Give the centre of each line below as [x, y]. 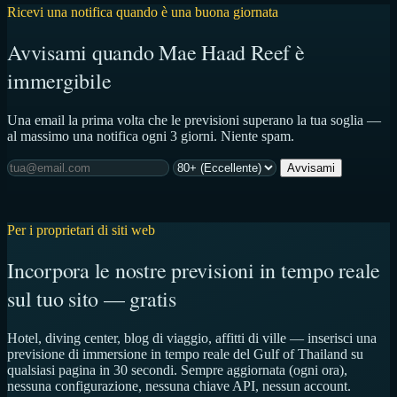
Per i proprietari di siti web [81, 230]
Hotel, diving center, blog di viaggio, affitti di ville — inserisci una [192, 339]
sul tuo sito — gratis [92, 299]
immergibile [59, 81]
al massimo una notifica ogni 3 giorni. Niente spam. [151, 136]
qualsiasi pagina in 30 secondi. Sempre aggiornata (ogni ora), [177, 370]
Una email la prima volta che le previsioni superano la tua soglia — [194, 121]
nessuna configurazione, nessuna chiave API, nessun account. [179, 386]
